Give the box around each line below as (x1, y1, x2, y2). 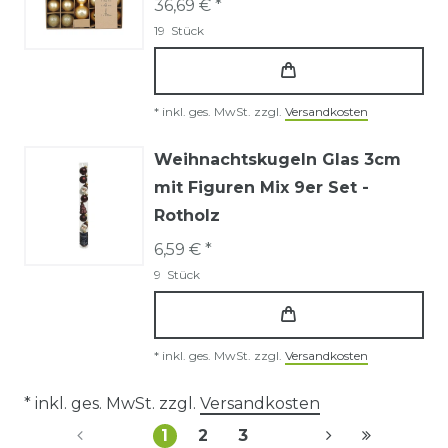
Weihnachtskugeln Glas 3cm (154, 149, 401, 169)
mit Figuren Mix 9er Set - (154, 177, 369, 197)
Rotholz (154, 205, 220, 225)
